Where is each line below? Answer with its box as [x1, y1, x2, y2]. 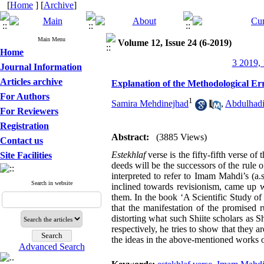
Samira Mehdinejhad [111, 98, 189, 109]
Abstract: [111, 132, 149, 142]
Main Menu [38, 36, 65, 42]
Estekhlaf [111, 150, 146, 160]
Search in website [31, 180, 72, 186]
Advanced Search [18, 242, 85, 252]
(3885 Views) [156, 132, 207, 142]
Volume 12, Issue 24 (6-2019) [118, 38, 232, 48]
